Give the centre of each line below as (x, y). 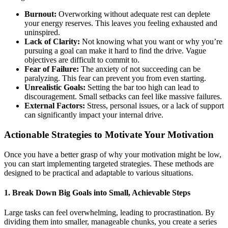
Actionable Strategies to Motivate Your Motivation (109, 134)
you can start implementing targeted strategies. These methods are (109, 163)
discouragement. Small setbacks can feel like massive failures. (123, 97)
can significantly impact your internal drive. (94, 115)
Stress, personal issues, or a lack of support (154, 106)
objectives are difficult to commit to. (82, 60)
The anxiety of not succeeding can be (140, 69)
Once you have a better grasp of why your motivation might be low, (113, 154)
